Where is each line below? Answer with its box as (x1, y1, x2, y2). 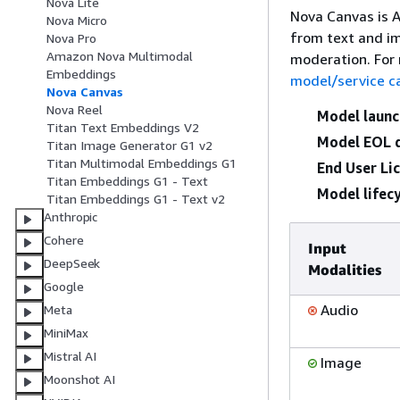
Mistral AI (44, 348, 97, 364)
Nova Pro (46, 30, 96, 46)
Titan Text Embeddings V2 (46, 120, 199, 136)
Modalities (308, 260, 381, 279)
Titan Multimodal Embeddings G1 (46, 155, 237, 171)
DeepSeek (44, 255, 101, 271)
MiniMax (44, 325, 88, 341)
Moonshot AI (44, 371, 116, 387)
